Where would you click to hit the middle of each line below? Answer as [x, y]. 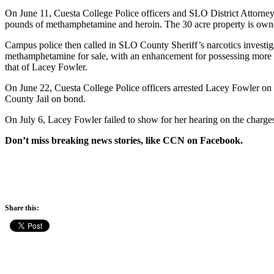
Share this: [22, 208]
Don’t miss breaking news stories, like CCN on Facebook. [124, 140]
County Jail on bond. [45, 98]
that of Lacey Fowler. [46, 67]
